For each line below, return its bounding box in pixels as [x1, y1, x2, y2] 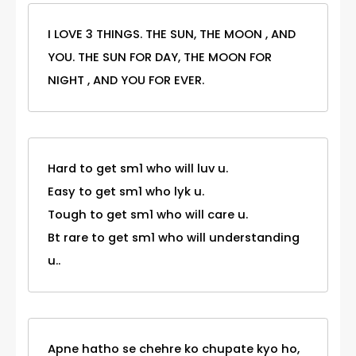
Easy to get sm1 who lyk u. [48, 184, 204, 200]
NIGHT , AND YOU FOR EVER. [48, 72, 204, 89]
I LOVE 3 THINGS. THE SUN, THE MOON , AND [48, 26, 296, 43]
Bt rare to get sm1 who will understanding [48, 230, 300, 246]
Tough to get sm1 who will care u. [48, 207, 248, 223]
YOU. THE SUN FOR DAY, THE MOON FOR [48, 49, 272, 66]
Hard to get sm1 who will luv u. [48, 161, 228, 177]
